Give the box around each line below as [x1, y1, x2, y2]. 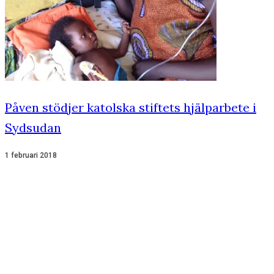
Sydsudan [5, 120, 61, 136]
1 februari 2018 [5, 151, 57, 160]
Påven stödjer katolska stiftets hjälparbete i [5, 100, 256, 116]
